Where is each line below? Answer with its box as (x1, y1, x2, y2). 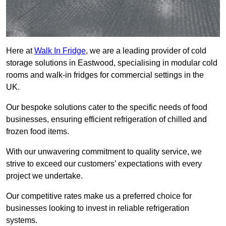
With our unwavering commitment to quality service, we (6, 147, 202, 156)
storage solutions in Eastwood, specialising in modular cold (6, 59, 217, 68)
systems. (6, 216, 39, 225)
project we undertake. (6, 172, 85, 181)
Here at (6, 46, 34, 55)
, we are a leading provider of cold (86, 46, 206, 55)
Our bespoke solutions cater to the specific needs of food (6, 103, 207, 112)
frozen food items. (6, 127, 69, 136)
